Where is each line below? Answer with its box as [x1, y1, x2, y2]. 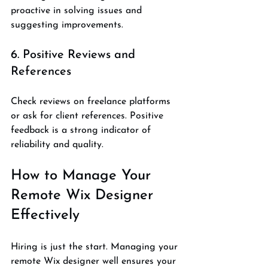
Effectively [11, 208, 80, 223]
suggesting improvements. [11, 20, 123, 30]
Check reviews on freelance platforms [11, 96, 173, 106]
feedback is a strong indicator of [11, 125, 154, 135]
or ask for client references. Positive [11, 111, 166, 121]
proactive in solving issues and [11, 5, 145, 16]
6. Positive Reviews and [11, 48, 139, 61]
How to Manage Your [11, 168, 156, 183]
